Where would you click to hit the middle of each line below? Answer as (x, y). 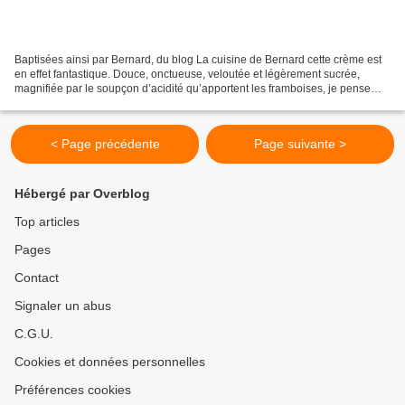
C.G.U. (34, 334)
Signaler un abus (63, 306)
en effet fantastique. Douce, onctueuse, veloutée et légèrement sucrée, (187, 75)
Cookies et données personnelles (110, 362)
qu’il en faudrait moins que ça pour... (103, 104)
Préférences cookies (73, 390)
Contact (37, 278)
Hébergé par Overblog (82, 194)
